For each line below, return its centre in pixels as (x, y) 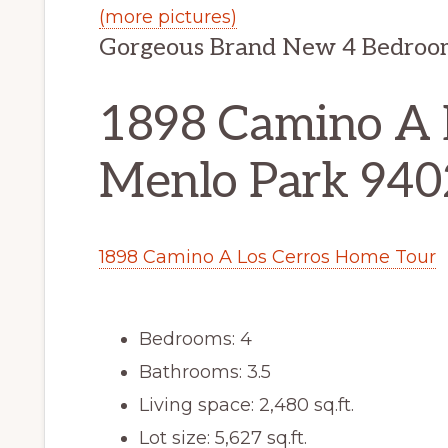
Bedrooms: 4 (195, 338)
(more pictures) (168, 16)
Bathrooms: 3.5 (205, 371)
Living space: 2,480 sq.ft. (246, 404)
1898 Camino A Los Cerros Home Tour (267, 256)
